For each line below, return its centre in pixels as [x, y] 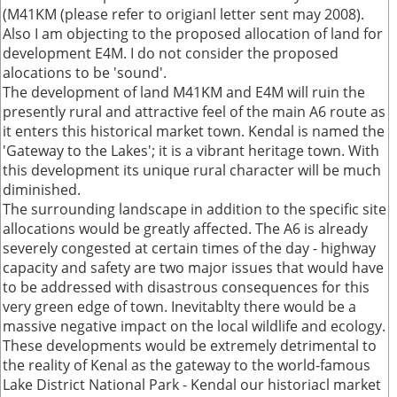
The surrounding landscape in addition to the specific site [195, 209]
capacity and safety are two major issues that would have [193, 268]
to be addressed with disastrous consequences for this [186, 287]
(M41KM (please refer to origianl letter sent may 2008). [183, 14]
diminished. [42, 190]
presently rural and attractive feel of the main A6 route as [194, 112]
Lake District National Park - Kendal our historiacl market [192, 385]
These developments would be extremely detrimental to [190, 346]
